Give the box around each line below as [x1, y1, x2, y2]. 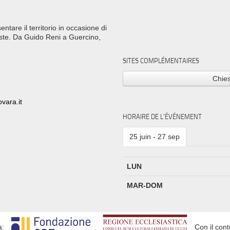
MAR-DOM [126, 181, 163, 189]
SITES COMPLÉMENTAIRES [122, 56, 199, 66]
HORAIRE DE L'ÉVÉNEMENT [122, 111, 202, 121]
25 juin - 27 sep [129, 132, 180, 141]
